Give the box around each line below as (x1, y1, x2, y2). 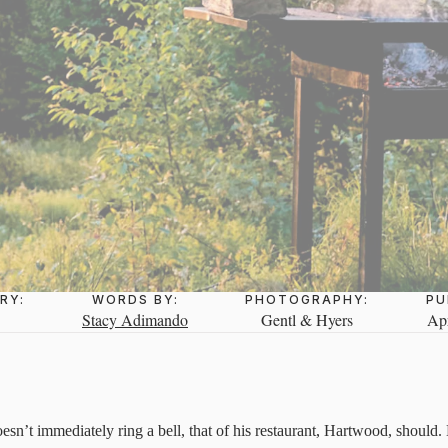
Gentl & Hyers (261, 309, 353, 331)
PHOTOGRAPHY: (245, 292, 369, 308)
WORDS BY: (91, 292, 179, 308)
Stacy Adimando (82, 309, 188, 331)
